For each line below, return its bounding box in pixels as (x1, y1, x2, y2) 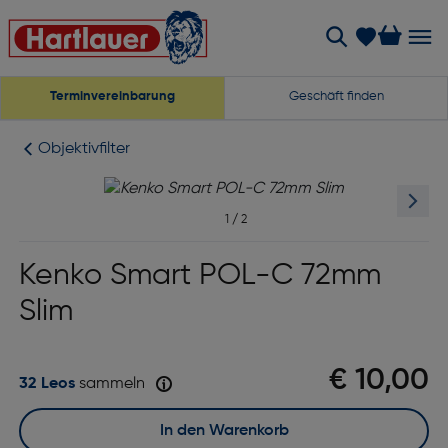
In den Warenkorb (163, 423, 289, 439)
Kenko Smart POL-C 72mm (18, 261, 381, 291)
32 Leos (18, 376, 75, 392)
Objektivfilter (38, 141, 131, 157)
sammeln (74, 376, 149, 392)
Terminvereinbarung (50, 90, 175, 103)
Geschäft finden (288, 90, 384, 103)
